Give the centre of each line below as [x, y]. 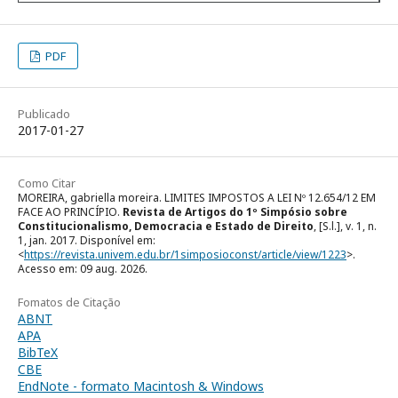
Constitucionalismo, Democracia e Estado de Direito [166, 227]
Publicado [44, 114]
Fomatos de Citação [69, 302]
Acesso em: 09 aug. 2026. [83, 269]
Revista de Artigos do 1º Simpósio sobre [235, 212]
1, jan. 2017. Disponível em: [87, 241]
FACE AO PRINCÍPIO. [70, 212]
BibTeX [38, 353]
